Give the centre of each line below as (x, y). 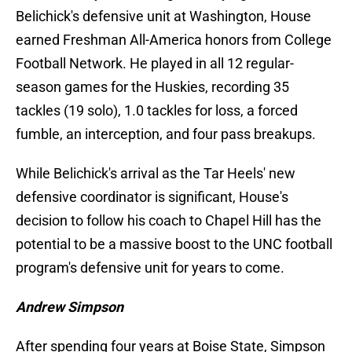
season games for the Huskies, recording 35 (152, 87)
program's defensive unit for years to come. (150, 268)
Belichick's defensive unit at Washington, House (163, 16)
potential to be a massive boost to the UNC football (174, 244)
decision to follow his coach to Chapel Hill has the (169, 221)
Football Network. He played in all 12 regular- (155, 64)
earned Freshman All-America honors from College (174, 40)
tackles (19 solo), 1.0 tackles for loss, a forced (157, 111)
